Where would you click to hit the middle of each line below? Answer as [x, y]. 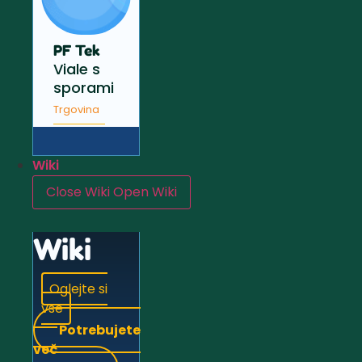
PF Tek [77, 51]
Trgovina [76, 110]
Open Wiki [145, 192]
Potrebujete [100, 330]
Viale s [77, 69]
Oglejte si [78, 289]
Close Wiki [78, 192]
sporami [84, 88]
